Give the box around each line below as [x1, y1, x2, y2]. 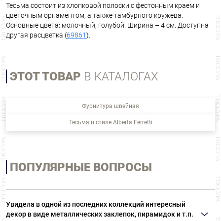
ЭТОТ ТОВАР [10, 70, 81, 84]
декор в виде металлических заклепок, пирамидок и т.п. [6, 210, 193, 219]
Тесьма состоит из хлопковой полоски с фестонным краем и [6, 1, 200, 10]
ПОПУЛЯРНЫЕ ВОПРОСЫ [10, 160, 152, 175]
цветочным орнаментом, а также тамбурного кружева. [6, 11, 183, 20]
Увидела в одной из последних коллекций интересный [6, 200, 185, 209]
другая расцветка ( [6, 31, 67, 39]
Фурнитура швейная [82, 103, 139, 110]
